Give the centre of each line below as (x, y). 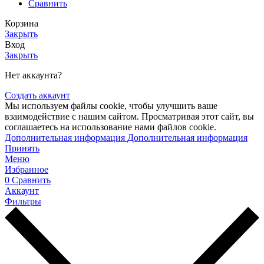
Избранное (27, 169)
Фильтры (23, 201)
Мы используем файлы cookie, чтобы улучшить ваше (111, 105)
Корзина (22, 23)
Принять (22, 148)
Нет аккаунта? (33, 75)
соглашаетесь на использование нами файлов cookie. (110, 127)
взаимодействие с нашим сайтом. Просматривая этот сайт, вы (129, 116)
